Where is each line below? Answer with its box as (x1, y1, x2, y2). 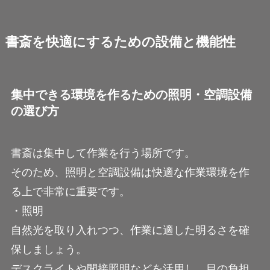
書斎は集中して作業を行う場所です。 (10, 146, 195, 159)
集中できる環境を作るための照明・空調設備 (10, 88, 252, 102)
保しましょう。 (10, 243, 87, 256)
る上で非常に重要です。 (10, 185, 130, 198)
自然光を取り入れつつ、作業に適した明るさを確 (10, 224, 250, 236)
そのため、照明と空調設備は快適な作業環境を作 (10, 166, 250, 178)
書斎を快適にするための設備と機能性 (5, 35, 236, 50)
